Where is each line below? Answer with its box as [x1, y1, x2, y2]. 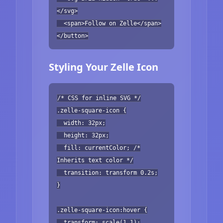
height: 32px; [57, 131, 109, 139]
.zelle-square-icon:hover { [57, 206, 147, 214]
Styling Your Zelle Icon [49, 60, 158, 74]
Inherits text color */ [57, 156, 133, 164]
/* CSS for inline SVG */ [57, 94, 141, 102]
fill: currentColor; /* [57, 144, 140, 151]
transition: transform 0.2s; [57, 169, 158, 176]
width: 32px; [57, 119, 106, 126]
